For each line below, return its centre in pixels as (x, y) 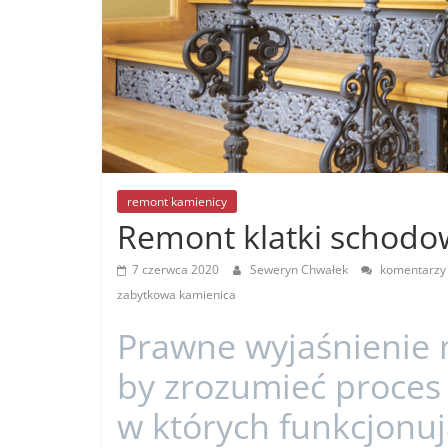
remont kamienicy (177, 201)
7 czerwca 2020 (175, 269)
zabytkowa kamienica (176, 294)
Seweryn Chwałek (300, 269)
